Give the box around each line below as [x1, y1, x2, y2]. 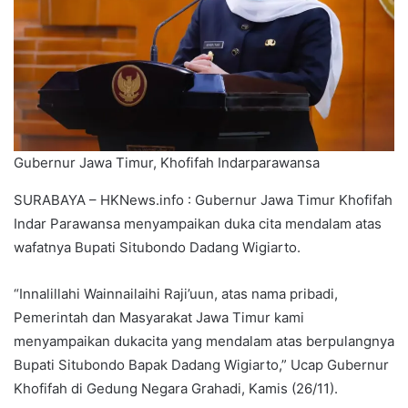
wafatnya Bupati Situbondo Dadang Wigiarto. [14, 238, 301, 256]
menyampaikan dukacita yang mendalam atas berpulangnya [14, 331, 394, 350]
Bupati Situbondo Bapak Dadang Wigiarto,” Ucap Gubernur [14, 355, 389, 373]
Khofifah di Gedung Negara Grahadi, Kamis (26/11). [14, 379, 338, 397]
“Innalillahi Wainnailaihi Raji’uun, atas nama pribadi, [14, 284, 338, 302]
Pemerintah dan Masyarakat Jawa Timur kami [14, 308, 304, 326]
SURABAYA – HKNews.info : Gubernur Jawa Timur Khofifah [14, 190, 393, 209]
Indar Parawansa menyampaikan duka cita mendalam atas [14, 214, 382, 232]
